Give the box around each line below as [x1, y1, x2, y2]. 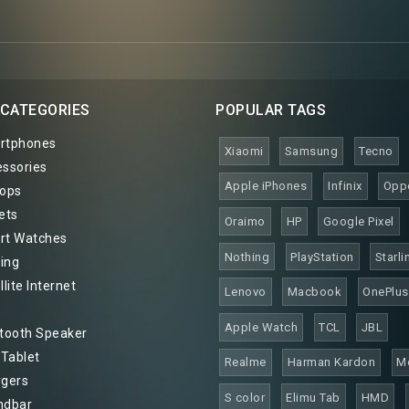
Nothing [224, 249, 270, 264]
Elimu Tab [286, 390, 341, 404]
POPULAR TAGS [215, 101, 326, 119]
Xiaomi [224, 143, 264, 158]
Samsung [284, 143, 339, 158]
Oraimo [224, 214, 266, 228]
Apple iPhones [224, 179, 308, 194]
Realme [224, 355, 267, 370]
